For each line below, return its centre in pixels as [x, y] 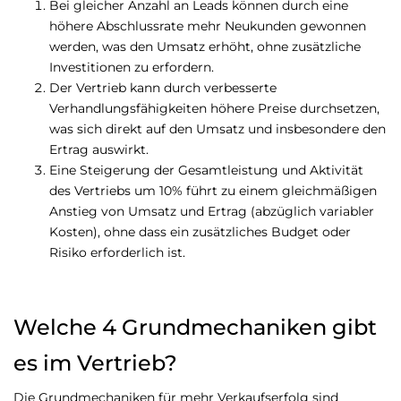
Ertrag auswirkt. [99, 150]
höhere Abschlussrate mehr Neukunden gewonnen [208, 26]
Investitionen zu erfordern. [132, 68]
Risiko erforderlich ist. [117, 253]
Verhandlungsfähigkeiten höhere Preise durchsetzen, [214, 109]
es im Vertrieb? [95, 363]
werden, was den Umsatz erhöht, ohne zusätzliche [205, 47]
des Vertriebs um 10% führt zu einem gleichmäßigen [213, 191]
